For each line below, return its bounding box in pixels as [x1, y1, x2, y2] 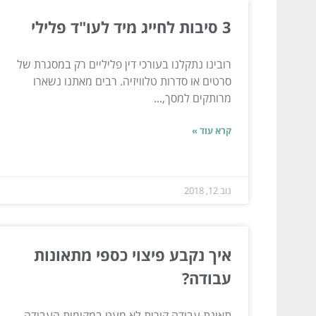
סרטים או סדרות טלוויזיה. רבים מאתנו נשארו [33, 73, 231, 89]
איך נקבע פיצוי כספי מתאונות [34, 243, 231, 265]
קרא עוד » [192, 123, 231, 137]
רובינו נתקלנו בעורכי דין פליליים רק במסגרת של [17, 56, 231, 72]
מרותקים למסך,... [154, 90, 231, 106]
